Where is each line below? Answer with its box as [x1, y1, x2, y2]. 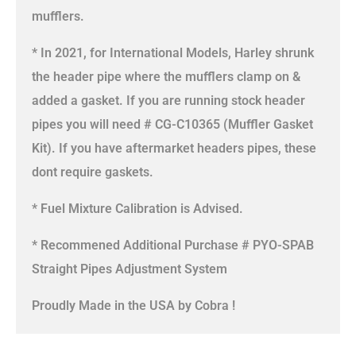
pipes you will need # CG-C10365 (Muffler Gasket [32, 117, 313, 133]
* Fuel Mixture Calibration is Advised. [32, 201, 243, 217]
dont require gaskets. [32, 164, 153, 180]
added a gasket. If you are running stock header [32, 93, 305, 109]
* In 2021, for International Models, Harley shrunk [32, 45, 314, 61]
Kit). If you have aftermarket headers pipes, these [32, 141, 316, 157]
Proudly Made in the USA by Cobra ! [32, 298, 235, 314]
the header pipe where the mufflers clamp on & [32, 69, 300, 85]
